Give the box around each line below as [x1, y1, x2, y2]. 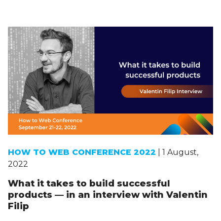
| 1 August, [156, 147, 198, 157]
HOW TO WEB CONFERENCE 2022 [8, 147, 156, 157]
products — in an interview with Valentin [8, 189, 208, 200]
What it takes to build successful [8, 178, 170, 189]
